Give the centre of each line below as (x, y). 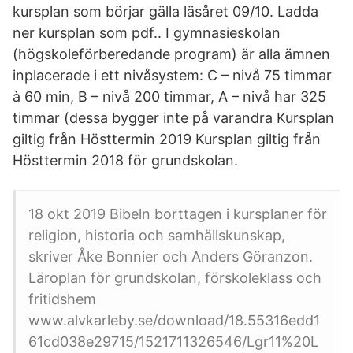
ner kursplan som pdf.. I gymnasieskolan (147, 33)
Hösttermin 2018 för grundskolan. (125, 160)
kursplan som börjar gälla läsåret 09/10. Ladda (165, 11)
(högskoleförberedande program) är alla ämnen (171, 54)
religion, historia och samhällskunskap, (157, 235)
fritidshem (62, 299)
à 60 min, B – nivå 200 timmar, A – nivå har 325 (169, 97)
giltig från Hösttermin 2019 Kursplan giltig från (167, 139)
